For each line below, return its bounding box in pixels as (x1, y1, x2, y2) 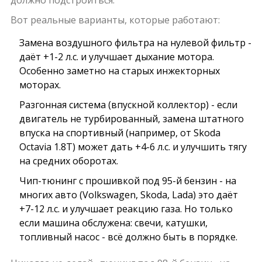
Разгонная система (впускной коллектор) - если (19, 98, 237, 112)
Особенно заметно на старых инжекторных (19, 64, 220, 78)
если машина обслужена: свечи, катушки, (19, 216, 208, 230)
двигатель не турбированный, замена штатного (19, 112, 244, 126)
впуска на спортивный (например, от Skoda (19, 126, 220, 140)
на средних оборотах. (19, 154, 118, 168)
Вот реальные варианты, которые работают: (10, 13, 220, 27)
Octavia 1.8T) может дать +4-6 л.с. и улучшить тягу (19, 140, 247, 154)
